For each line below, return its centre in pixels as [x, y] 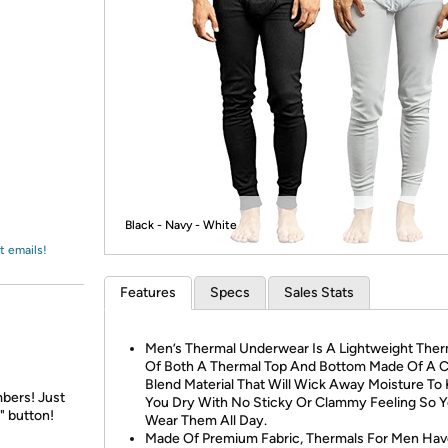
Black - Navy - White [181, 225]
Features [148, 292]
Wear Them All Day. [206, 420]
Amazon [64, 34]
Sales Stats [319, 292]
